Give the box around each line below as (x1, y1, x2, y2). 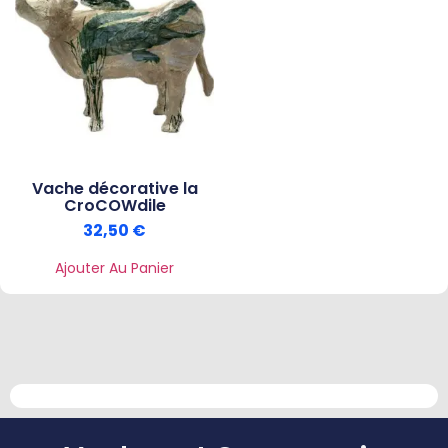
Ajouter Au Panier (55, 258, 174, 279)
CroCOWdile (63, 194, 166, 218)
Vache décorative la (31, 177, 198, 201)
